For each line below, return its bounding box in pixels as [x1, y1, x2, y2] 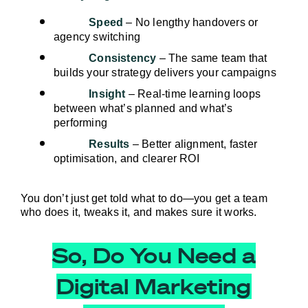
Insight [89, 87, 126, 100]
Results [89, 137, 130, 150]
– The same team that [156, 52, 267, 64]
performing [54, 116, 107, 129]
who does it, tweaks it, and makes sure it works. [21, 206, 257, 219]
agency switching [54, 30, 141, 43]
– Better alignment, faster [129, 137, 258, 150]
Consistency [89, 52, 157, 64]
